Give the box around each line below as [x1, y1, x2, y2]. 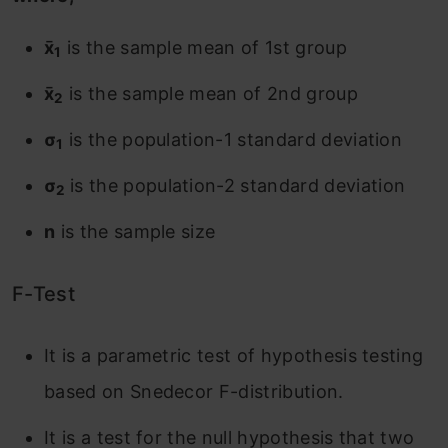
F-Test [12, 281, 75, 306]
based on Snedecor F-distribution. [44, 380, 344, 402]
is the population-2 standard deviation [69, 174, 406, 196]
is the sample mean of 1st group [61, 36, 347, 58]
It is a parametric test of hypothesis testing [44, 344, 424, 366]
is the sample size [55, 220, 216, 242]
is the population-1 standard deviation [63, 128, 403, 150]
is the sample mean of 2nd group [63, 82, 358, 104]
